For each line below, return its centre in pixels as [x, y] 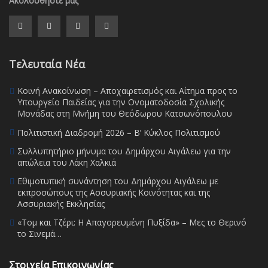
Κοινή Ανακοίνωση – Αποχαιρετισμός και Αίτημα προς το [127, 90]
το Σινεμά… [39, 233]
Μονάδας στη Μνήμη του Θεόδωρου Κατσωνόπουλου [125, 113]
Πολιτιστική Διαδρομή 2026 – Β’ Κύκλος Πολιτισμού [119, 132]
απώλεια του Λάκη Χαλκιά [67, 162]
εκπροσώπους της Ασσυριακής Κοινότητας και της [114, 192]
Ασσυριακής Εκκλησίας [61, 203]
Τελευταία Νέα [47, 64]
